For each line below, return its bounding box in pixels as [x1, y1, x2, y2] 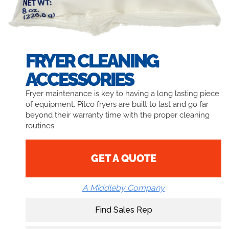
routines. [26, 121, 56, 130]
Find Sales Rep [95, 205, 152, 215]
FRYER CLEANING [26, 50, 158, 72]
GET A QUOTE [90, 152, 156, 165]
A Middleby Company [82, 182, 165, 193]
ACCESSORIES [26, 68, 133, 90]
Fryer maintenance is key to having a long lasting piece [26, 88, 219, 98]
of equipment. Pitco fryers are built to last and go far [26, 99, 209, 109]
